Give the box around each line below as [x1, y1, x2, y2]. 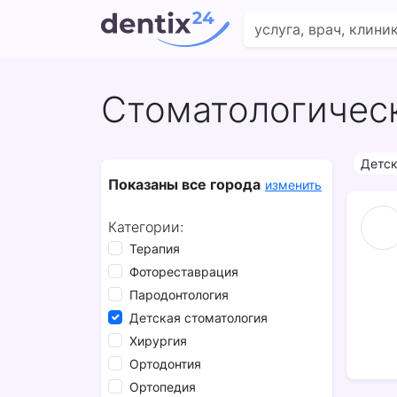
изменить [265, 177, 322, 192]
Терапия [129, 241, 180, 256]
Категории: [108, 218, 183, 236]
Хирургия [129, 333, 187, 348]
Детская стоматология [129, 310, 268, 325]
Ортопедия [129, 379, 196, 394]
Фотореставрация [129, 264, 238, 279]
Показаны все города [108, 175, 261, 193]
